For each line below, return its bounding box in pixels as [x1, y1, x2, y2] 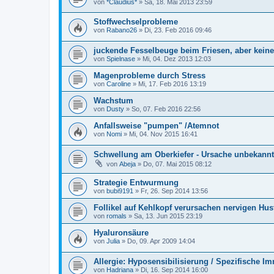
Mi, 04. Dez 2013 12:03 [143, 54, 211, 62]
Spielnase [106, 54, 135, 62]
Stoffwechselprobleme [94, 17, 178, 27]
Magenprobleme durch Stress [94, 70, 206, 80]
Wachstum [94, 95, 133, 105]
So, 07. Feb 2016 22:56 [131, 105, 201, 113]
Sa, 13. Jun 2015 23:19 [134, 212, 202, 220]
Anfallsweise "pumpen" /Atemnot [94, 120, 219, 130]
